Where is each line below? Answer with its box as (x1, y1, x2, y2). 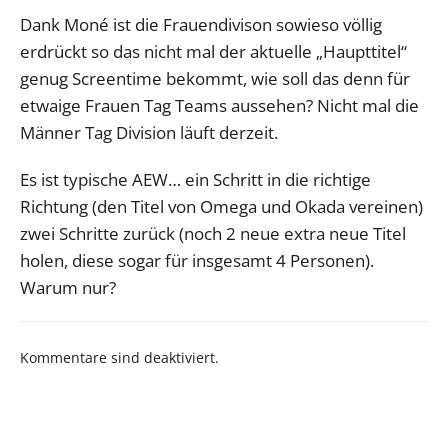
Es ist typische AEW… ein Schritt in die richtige (20, 167, 371, 191)
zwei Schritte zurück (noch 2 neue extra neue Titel (20, 221, 406, 245)
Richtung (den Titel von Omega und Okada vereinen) (20, 194, 423, 218)
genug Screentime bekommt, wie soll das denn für (20, 66, 410, 90)
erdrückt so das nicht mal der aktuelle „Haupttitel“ (20, 39, 407, 63)
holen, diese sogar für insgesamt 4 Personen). (20, 248, 374, 272)
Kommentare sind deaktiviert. (20, 347, 219, 367)
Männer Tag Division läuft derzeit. (20, 120, 278, 144)
